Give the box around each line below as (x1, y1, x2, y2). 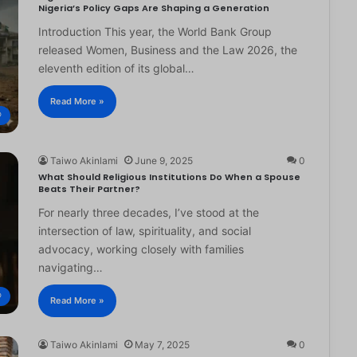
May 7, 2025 (134, 338, 190, 351)
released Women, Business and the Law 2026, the (37, 42, 297, 57)
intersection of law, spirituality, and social (37, 223, 251, 237)
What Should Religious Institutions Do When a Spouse (37, 170, 300, 183)
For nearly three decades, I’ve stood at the (37, 205, 259, 219)
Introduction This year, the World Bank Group (37, 24, 272, 38)
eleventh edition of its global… (37, 61, 194, 75)
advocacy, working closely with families (37, 241, 244, 256)
